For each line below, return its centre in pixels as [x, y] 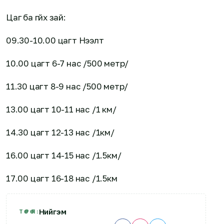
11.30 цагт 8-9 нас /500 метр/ [67, 86]
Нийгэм [52, 211]
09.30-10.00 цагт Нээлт [55, 40]
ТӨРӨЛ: [29, 211]
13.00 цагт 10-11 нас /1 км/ [61, 109]
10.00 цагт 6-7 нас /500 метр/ [67, 63]
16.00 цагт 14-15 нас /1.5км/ [64, 155]
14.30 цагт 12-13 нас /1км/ [60, 132]
